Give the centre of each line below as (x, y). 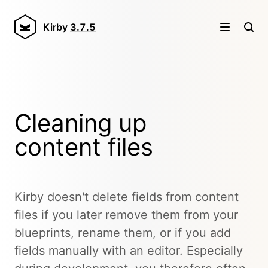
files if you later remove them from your (126, 215)
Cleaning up (80, 123)
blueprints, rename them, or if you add (123, 233)
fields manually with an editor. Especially (129, 251)
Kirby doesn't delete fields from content (127, 197)
